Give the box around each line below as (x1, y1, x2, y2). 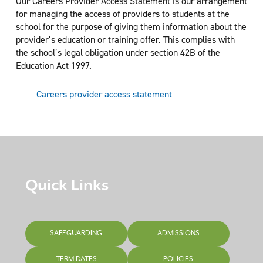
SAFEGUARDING (50, 229, 103, 238)
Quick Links (25, 177, 109, 195)
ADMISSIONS (157, 229, 200, 238)
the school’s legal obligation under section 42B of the (15, 46, 220, 59)
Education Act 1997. (15, 59, 92, 72)
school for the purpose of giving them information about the (15, 20, 247, 33)
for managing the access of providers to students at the (15, 7, 230, 20)
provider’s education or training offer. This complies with (15, 33, 235, 46)
